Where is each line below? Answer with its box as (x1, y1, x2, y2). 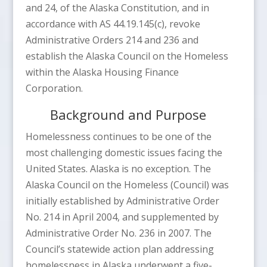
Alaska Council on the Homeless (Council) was (25, 178, 229, 191)
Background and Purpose (49, 105, 206, 123)
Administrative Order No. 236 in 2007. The (25, 226, 212, 240)
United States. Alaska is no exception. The (25, 162, 211, 175)
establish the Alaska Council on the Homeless (25, 49, 228, 63)
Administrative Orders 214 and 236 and (25, 33, 198, 46)
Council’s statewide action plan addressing (25, 242, 214, 256)
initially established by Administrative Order (25, 194, 219, 207)
